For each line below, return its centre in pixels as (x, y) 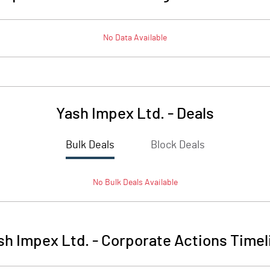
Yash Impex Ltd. (110, 114)
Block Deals (177, 145)
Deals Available (149, 183)
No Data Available (135, 38)
